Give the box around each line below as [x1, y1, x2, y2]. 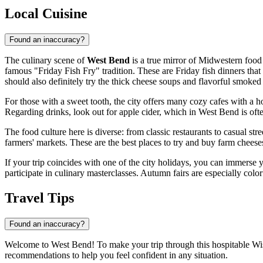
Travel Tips [5, 190, 74, 206]
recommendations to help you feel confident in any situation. [5, 250, 228, 261]
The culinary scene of [5, 55, 87, 66]
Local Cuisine [5, 6, 87, 22]
